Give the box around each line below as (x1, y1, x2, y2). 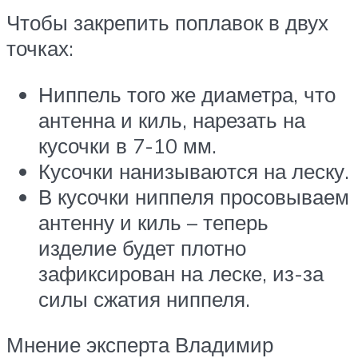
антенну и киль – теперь (38, 209, 268, 235)
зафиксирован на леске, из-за (38, 260, 324, 286)
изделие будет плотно (38, 234, 246, 261)
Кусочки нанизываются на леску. (38, 157, 349, 184)
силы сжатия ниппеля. (38, 285, 250, 312)
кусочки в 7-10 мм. (38, 132, 217, 158)
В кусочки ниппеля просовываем (38, 183, 349, 209)
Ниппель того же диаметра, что (38, 81, 336, 107)
